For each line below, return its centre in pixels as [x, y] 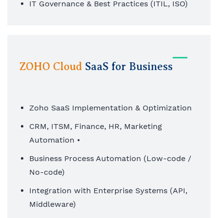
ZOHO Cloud [52, 67]
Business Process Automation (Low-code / [110, 158]
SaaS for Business [129, 67]
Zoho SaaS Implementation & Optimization [112, 108]
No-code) [48, 172]
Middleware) [54, 204]
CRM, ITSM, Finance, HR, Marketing [96, 126]
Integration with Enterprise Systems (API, [108, 190]
